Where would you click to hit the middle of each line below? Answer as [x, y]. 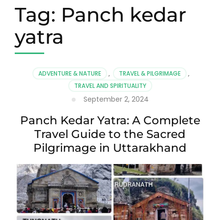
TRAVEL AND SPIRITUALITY [110, 85]
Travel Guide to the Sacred [110, 134]
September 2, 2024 [116, 99]
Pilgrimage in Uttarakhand [110, 148]
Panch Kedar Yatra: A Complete [110, 120]
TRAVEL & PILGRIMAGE [150, 73]
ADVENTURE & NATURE [69, 73]
